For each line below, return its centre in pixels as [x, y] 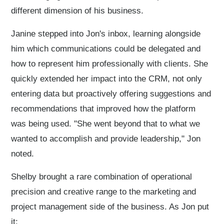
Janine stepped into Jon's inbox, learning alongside [106, 34]
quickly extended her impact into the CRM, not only [107, 79]
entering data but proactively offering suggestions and [111, 94]
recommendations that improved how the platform [103, 109]
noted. [23, 154]
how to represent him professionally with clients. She [110, 64]
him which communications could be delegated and [106, 49]
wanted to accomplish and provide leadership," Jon [106, 139]
